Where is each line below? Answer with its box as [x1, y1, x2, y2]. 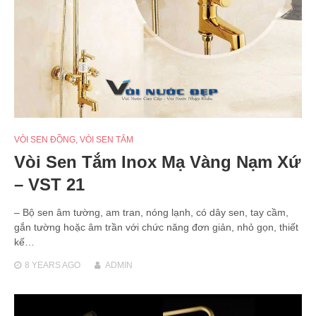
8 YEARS [25, 260, 61, 271]
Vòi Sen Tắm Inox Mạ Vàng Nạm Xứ [14, 152, 300, 172]
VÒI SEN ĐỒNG [14, 135, 75, 145]
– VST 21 [14, 175, 85, 195]
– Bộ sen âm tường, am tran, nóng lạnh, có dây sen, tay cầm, [14, 207, 288, 219]
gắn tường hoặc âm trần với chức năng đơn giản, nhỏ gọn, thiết [14, 221, 298, 233]
